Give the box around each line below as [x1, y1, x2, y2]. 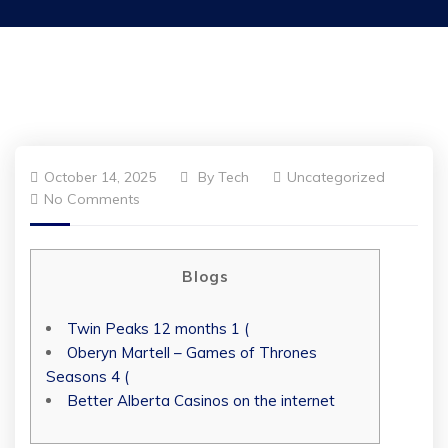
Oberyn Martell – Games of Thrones [67, 342, 317, 362]
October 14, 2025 [44, 167, 156, 186]
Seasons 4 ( [46, 366, 129, 386]
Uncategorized [287, 167, 385, 186]
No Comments [44, 189, 140, 208]
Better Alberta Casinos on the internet [67, 390, 335, 410]
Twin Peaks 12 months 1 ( [67, 318, 249, 338]
